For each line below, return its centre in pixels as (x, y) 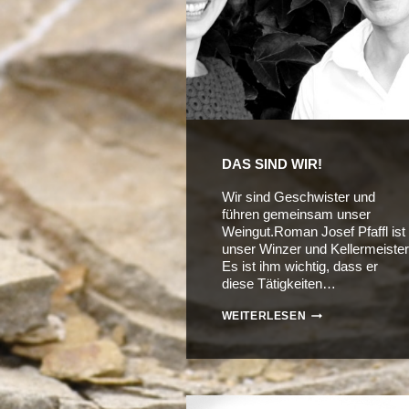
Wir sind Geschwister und (298, 197)
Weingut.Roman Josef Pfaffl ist (313, 232)
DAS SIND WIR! (272, 164)
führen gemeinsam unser (296, 215)
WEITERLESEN (264, 316)
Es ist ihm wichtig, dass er (299, 267)
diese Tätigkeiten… (278, 284)
